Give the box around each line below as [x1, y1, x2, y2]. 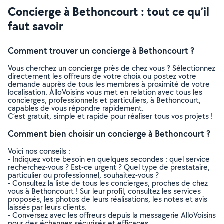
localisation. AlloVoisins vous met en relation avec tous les [8, 87, 202, 97]
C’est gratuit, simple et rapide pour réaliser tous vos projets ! [8, 111, 213, 121]
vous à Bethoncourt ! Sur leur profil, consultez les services [8, 186, 201, 196]
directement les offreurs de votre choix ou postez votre [8, 71, 196, 81]
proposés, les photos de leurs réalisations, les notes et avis [8, 194, 207, 204]
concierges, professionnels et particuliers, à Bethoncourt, [8, 95, 201, 105]
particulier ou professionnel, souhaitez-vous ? [8, 170, 159, 180]
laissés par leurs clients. [8, 202, 87, 212]
